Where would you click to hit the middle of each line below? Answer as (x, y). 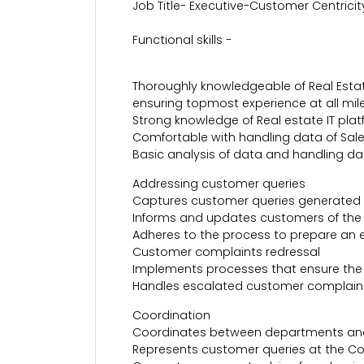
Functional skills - (182, 40)
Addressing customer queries (219, 184)
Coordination (171, 315)
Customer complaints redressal (226, 252)
